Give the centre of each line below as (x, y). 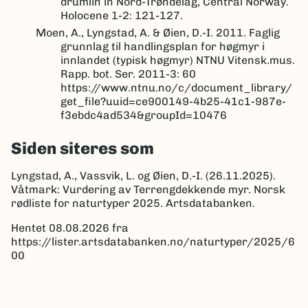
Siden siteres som (82, 148)
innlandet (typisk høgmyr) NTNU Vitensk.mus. (178, 60)
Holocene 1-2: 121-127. (122, 15)
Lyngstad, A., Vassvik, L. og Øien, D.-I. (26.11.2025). (143, 175)
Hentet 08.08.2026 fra (70, 228)
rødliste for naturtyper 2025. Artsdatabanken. (133, 203)
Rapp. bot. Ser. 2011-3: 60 (128, 74)
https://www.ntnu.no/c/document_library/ (176, 87)
